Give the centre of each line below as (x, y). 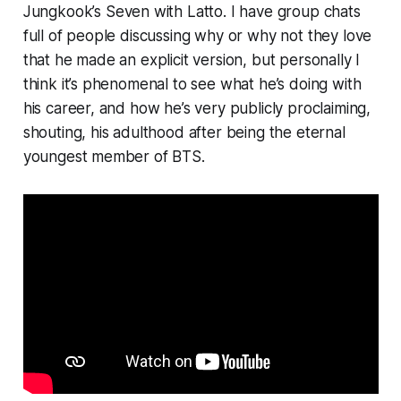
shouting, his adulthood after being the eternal (184, 133)
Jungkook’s (64, 12)
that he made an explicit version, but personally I (192, 60)
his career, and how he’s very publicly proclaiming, (197, 109)
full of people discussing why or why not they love (197, 36)
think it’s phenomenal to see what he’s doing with (192, 85)
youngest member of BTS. (114, 157)
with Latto (188, 12)
